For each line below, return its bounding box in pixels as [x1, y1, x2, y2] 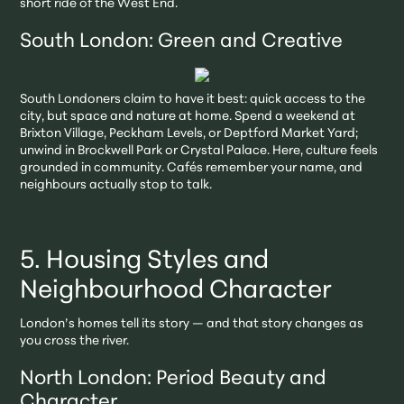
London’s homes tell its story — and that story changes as [20, 317, 364, 332]
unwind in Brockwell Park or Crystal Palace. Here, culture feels [20, 144, 379, 159]
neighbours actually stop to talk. [20, 179, 213, 193]
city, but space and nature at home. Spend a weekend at [20, 110, 356, 124]
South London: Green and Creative [20, 32, 344, 53]
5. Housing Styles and [20, 249, 270, 275]
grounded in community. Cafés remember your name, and [20, 161, 363, 176]
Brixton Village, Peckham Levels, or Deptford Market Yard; [20, 127, 359, 142]
